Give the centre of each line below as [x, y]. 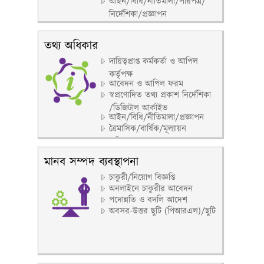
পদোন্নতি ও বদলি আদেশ [148, 200]
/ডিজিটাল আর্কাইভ [138, 107]
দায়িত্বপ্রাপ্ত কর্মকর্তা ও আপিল [154, 62]
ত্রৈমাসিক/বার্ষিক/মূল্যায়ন [148, 129]
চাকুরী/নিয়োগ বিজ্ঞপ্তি [142, 178]
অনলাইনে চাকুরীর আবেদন [151, 189]
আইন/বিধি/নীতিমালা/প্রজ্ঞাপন [156, 118]
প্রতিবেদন [124, 141]
